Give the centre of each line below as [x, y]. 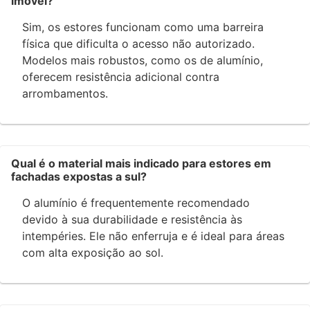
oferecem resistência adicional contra [121, 77]
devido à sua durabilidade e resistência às [132, 220]
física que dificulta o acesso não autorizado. [138, 44]
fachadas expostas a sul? [79, 177]
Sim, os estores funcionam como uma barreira [143, 27]
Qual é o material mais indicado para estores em [141, 164]
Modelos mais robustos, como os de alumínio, [143, 61]
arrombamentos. [65, 94]
